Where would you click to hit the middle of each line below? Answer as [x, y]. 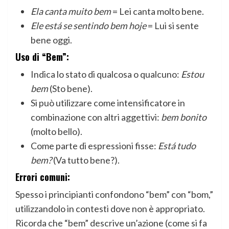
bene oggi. [51, 40]
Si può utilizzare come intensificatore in [108, 103]
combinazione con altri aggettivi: [96, 117]
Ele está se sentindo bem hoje [88, 26]
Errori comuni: [43, 177]
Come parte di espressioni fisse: [94, 146]
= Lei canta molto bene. [157, 11]
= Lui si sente [173, 26]
